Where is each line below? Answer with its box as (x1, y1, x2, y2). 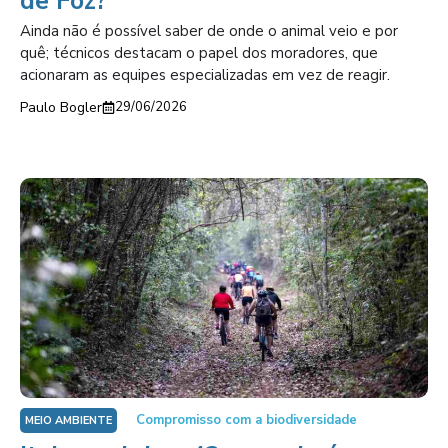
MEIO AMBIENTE (25, 412, 112, 428)
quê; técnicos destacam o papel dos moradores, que (20, 43, 378, 63)
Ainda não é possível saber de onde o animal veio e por (20, 21, 398, 41)
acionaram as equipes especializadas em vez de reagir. (20, 65, 390, 85)
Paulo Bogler (20, 98, 102, 117)
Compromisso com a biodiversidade (136, 410, 357, 429)
